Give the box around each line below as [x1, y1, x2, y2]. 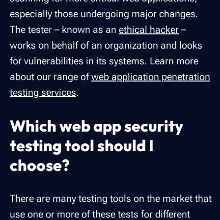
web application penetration [91, 70, 210, 82]
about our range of [10, 70, 91, 82]
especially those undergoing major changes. [10, 7, 198, 20]
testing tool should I [10, 135, 154, 155]
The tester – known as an [10, 23, 119, 35]
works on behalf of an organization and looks [10, 39, 202, 51]
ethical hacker [119, 23, 179, 35]
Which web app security [10, 115, 183, 136]
